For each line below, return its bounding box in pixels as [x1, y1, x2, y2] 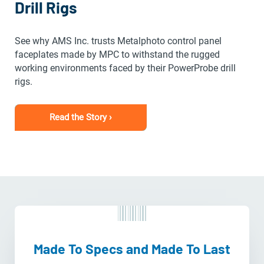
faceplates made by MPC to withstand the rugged [15, 49, 220, 61]
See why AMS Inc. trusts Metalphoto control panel [15, 35, 222, 47]
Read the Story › [49, 112, 112, 123]
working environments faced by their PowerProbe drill [15, 62, 236, 74]
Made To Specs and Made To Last [34, 240, 230, 258]
